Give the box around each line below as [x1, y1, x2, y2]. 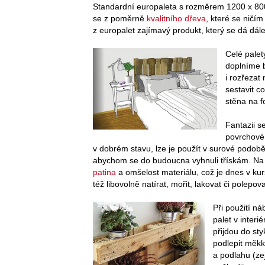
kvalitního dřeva [147, 13, 206, 23]
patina [93, 167, 116, 177]
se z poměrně [93, 13, 147, 23]
